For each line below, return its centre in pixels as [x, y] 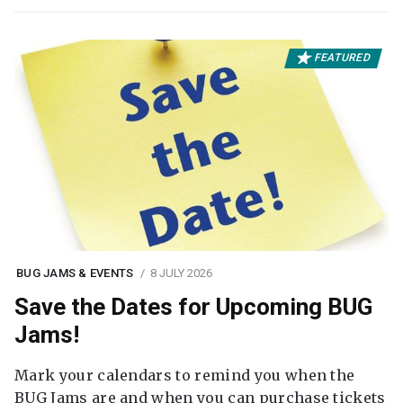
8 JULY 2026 [181, 273]
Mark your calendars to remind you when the [185, 375]
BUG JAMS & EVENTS [75, 273]
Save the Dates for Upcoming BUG [193, 307]
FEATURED [342, 58]
